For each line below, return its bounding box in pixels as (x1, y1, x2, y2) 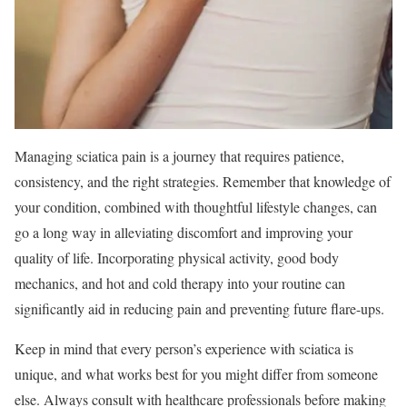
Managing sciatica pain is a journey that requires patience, (15, 146, 344, 166)
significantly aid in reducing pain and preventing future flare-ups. (15, 299, 384, 319)
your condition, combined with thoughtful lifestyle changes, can (15, 197, 377, 217)
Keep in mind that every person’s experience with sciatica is (15, 339, 353, 359)
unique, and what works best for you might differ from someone (15, 364, 378, 384)
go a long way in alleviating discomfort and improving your (15, 223, 352, 243)
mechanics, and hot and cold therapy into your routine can (15, 273, 345, 293)
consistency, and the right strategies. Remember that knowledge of (15, 172, 391, 192)
